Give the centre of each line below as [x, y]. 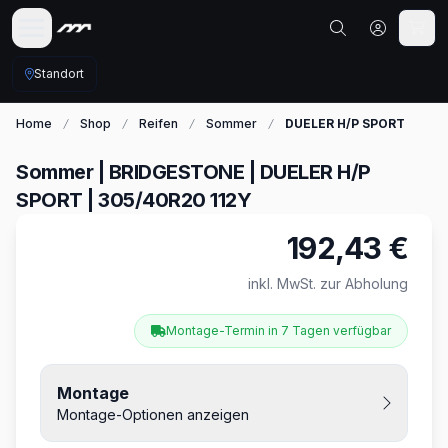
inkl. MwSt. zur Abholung [328, 283]
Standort [59, 73]
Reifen [158, 123]
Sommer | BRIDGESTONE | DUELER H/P [193, 172]
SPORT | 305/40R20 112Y [133, 200]
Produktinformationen [122, 241]
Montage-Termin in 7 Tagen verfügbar [278, 330]
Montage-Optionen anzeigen [153, 414]
